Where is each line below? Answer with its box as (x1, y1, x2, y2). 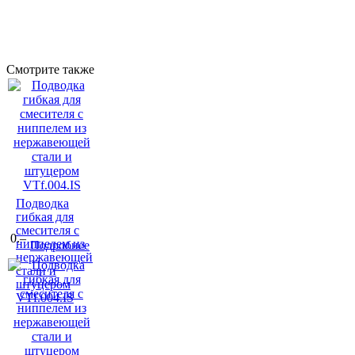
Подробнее (30, 239, 90, 253)
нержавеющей (16, 250, 93, 265)
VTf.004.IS (16, 291, 74, 305)
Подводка (16, 197, 69, 211)
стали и (16, 264, 56, 278)
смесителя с (16, 223, 79, 238)
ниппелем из (16, 237, 85, 251)
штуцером (16, 277, 71, 292)
